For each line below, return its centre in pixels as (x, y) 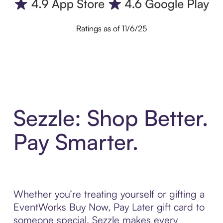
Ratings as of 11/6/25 (111, 29)
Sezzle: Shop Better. (111, 117)
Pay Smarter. (76, 141)
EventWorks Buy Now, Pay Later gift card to (109, 207)
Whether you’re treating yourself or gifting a (109, 194)
